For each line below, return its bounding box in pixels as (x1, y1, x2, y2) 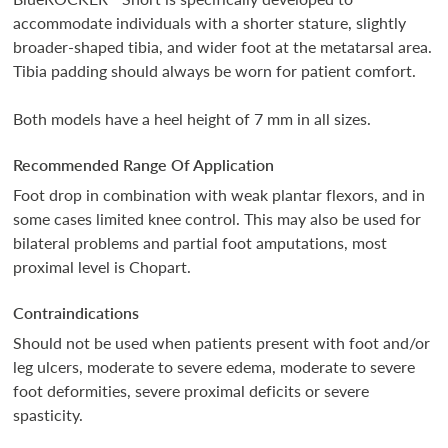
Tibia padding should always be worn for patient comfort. (13, 59, 417, 83)
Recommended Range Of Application (13, 153, 275, 177)
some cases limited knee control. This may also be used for (13, 207, 422, 231)
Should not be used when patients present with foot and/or (13, 331, 431, 355)
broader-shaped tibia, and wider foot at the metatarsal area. (13, 35, 433, 59)
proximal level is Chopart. (13, 255, 192, 279)
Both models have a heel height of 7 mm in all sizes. (13, 107, 372, 131)
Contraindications (13, 301, 140, 325)
